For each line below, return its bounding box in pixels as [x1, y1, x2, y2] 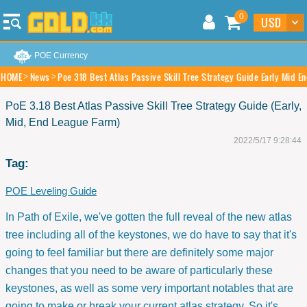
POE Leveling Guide [5, 185, 97, 197]
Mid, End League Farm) [5, 116, 120, 128]
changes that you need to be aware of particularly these [5, 265, 273, 276]
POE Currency [34, 51, 88, 60]
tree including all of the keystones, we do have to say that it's [5, 229, 297, 241]
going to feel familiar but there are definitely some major [5, 247, 273, 258]
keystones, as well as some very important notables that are [5, 282, 293, 294]
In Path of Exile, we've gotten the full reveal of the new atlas [5, 211, 292, 223]
